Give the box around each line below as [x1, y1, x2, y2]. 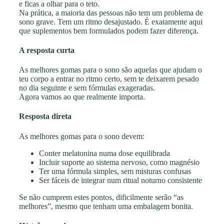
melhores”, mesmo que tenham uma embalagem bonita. [19, 201, 193, 210]
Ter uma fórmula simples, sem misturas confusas [39, 166, 191, 175]
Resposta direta [19, 112, 71, 121]
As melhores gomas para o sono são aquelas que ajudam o [19, 65, 202, 74]
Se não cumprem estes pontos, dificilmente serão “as [19, 192, 183, 201]
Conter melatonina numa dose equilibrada [39, 148, 170, 157]
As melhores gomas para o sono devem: [19, 131, 144, 140]
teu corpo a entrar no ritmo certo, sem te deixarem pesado [19, 74, 199, 83]
